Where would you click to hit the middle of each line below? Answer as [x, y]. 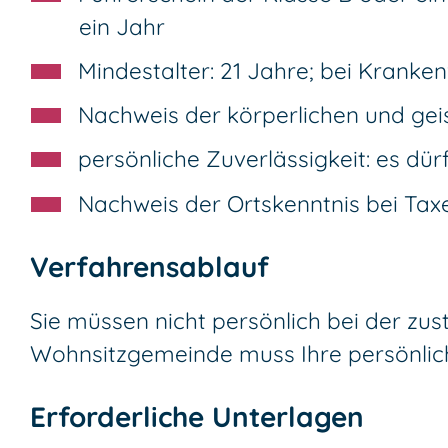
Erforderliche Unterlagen [197, 416]
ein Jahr [122, 26]
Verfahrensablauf [149, 266]
